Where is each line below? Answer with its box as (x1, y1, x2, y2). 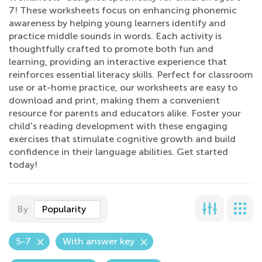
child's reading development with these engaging (9, 120, 227, 132)
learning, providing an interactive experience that (9, 56, 227, 67)
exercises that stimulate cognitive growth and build (9, 133, 236, 144)
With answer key (63, 236, 135, 247)
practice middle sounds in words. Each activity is (9, 30, 222, 42)
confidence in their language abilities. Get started (9, 146, 228, 157)
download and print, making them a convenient (9, 95, 220, 106)
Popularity (42, 204, 86, 215)
